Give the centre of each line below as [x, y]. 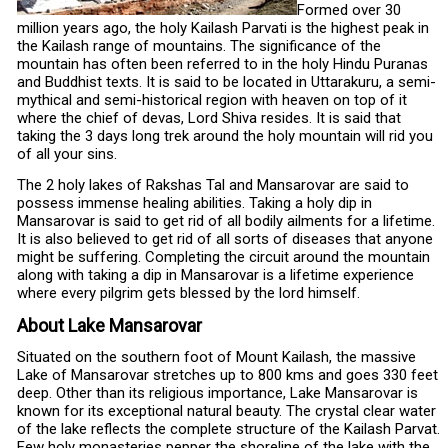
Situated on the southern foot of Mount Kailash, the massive [216, 357]
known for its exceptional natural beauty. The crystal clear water [226, 411]
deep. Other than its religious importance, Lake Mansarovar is [217, 393]
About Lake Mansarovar [109, 326]
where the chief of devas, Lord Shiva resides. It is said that [209, 118]
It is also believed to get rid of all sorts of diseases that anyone [225, 239]
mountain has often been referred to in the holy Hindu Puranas [222, 64]
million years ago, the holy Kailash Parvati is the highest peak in [223, 28]
